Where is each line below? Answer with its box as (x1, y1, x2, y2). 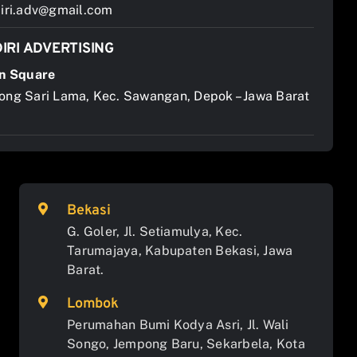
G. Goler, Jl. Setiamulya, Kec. (67, 224, 243, 239)
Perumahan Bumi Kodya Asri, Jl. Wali (67, 317, 289, 332)
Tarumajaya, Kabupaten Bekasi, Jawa (67, 243, 293, 258)
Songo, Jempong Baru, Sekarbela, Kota (67, 336, 305, 351)
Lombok (67, 295, 119, 313)
